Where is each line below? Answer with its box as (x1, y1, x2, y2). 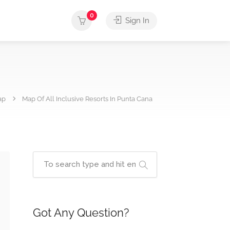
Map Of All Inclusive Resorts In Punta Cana (22, 95, 152, 103)
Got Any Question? (32, 206, 129, 219)
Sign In (123, 16, 149, 25)
